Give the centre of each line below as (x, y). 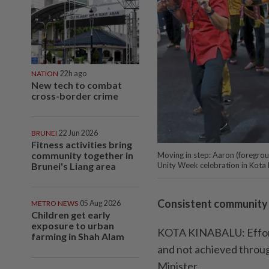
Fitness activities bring (82, 144)
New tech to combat (77, 85)
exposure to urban (73, 225)
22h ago (73, 73)
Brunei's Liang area (74, 166)
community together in (82, 155)
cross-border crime (75, 95)
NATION (45, 73)
